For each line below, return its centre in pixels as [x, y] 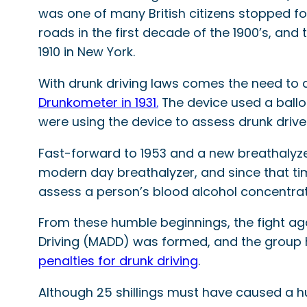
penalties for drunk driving [118, 261]
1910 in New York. [87, 51]
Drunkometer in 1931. [98, 102]
